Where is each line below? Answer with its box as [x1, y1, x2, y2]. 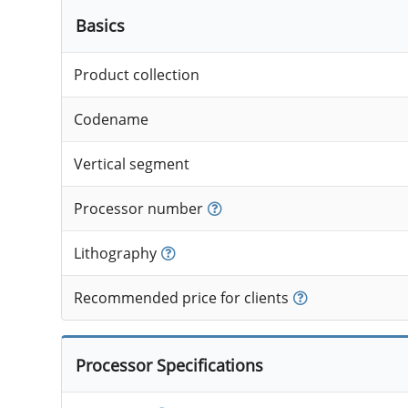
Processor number [73, 199, 203, 219]
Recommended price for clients [73, 288, 289, 309]
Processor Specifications [75, 353, 263, 377]
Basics [75, 14, 125, 37]
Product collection [73, 65, 199, 86]
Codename [73, 109, 148, 130]
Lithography [73, 243, 157, 264]
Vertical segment [73, 154, 189, 175]
